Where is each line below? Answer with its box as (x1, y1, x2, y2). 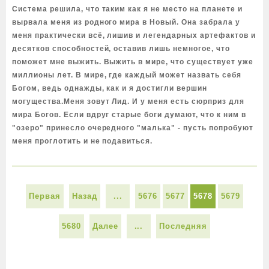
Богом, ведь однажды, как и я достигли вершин (12, 84, 207, 92)
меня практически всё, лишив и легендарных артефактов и (12, 31, 256, 40)
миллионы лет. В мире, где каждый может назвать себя (12, 71, 241, 79)
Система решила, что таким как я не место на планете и (12, 5, 243, 13)
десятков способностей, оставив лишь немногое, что (12, 44, 230, 53)
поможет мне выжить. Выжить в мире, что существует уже (12, 58, 253, 66)
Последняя (159, 222, 207, 231)
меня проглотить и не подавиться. (12, 137, 153, 145)
